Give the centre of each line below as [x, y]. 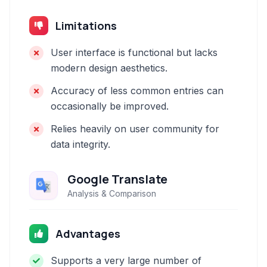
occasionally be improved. [110, 106]
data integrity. [80, 144]
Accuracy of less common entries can [137, 91]
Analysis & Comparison [112, 193]
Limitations [86, 26]
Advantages [88, 234]
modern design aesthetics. [109, 68]
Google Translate [117, 179]
